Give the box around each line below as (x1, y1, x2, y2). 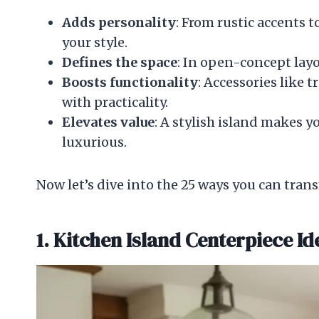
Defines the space (62, 53, 177, 70)
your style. (62, 33, 127, 51)
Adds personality (62, 14, 176, 31)
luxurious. (62, 133, 127, 150)
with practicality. (62, 93, 168, 110)
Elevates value (62, 113, 155, 130)
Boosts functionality (62, 73, 198, 90)
